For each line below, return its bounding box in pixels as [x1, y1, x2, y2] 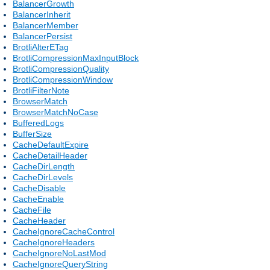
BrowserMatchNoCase [13, 107, 98, 117]
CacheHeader [13, 215, 66, 225]
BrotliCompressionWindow [13, 74, 113, 84]
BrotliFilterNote [13, 85, 69, 95]
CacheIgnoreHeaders [13, 237, 95, 247]
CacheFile [13, 204, 51, 215]
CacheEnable [13, 193, 64, 204]
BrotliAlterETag [13, 42, 69, 52]
